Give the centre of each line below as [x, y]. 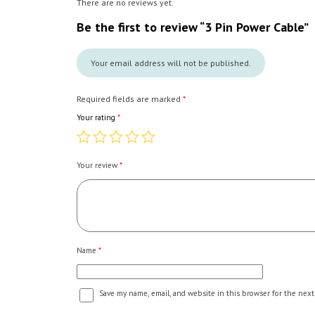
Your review [98, 166]
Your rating [97, 118]
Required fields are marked [129, 99]
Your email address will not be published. [171, 63]
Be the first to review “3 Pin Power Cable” [192, 27]
